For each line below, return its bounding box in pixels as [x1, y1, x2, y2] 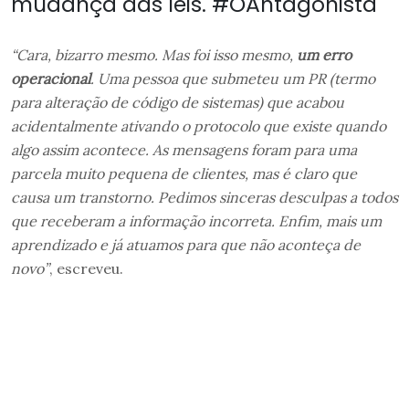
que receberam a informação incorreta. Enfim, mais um [11, 212, 382, 231]
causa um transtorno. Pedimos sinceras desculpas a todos [11, 188, 398, 207]
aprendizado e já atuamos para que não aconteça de [11, 236, 361, 255]
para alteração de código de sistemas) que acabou [11, 93, 344, 112]
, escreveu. [49, 259, 123, 278]
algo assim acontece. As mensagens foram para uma [11, 141, 357, 160]
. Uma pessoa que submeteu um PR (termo [90, 69, 375, 89]
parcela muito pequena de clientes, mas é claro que [11, 164, 357, 184]
